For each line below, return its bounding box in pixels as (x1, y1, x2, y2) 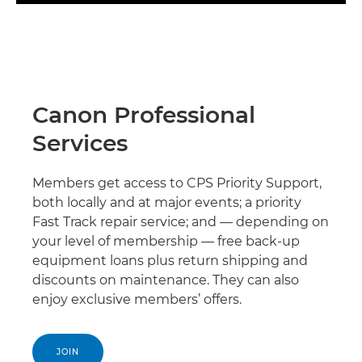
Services (32, 128, 128, 157)
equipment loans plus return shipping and (32, 252, 308, 268)
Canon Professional (32, 100, 255, 128)
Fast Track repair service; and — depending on (32, 213, 329, 229)
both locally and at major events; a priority (32, 194, 301, 210)
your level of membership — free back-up (32, 233, 300, 249)
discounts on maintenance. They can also (32, 271, 299, 288)
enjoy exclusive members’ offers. (32, 291, 242, 307)
